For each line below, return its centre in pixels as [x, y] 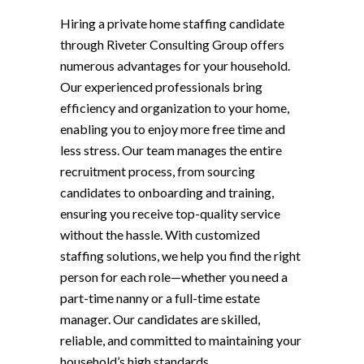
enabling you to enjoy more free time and [173, 129]
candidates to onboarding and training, [167, 192]
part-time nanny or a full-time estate [160, 298]
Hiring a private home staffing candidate [172, 23]
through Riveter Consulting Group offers [172, 44]
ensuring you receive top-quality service [170, 213]
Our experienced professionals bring [161, 87]
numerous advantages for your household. [175, 65]
